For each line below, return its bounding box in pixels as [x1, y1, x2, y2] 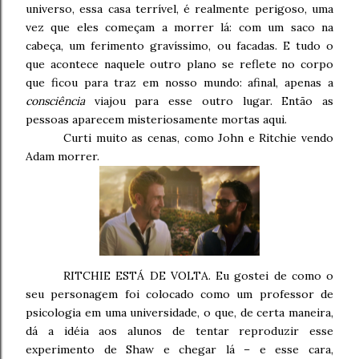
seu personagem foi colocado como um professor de [26, 287, 333, 302]
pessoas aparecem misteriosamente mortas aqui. [26, 112, 287, 127]
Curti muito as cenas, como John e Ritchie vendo [63, 131, 333, 146]
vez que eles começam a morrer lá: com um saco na [26, 20, 333, 35]
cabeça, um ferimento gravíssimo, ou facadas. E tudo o [26, 38, 333, 54]
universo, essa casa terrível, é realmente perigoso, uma [26, 2, 333, 17]
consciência [26, 94, 85, 109]
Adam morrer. [26, 149, 99, 164]
